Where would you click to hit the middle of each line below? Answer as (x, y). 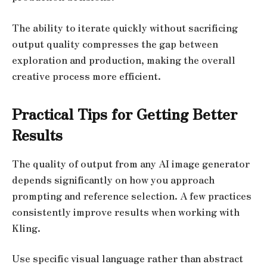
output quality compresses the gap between (115, 44)
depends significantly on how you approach (113, 179)
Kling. (26, 228)
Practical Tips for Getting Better (125, 113)
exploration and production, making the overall (124, 60)
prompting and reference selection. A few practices (132, 195)
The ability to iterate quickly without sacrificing (125, 27)
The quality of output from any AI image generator (131, 163)
